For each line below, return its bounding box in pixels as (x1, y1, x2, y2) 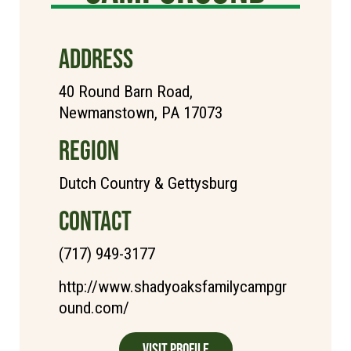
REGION (59, 134, 119, 165)
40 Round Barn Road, (59, 81, 193, 101)
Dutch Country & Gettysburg (59, 173, 237, 193)
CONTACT (59, 204, 132, 236)
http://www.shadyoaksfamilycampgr (59, 277, 287, 296)
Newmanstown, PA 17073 (59, 103, 223, 122)
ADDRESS (59, 42, 133, 74)
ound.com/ (59, 298, 129, 317)
